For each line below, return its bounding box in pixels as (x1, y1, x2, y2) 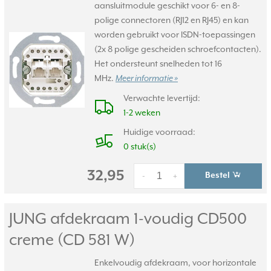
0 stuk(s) (123, 142, 156, 151)
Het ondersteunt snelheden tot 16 (94, 59, 222, 68)
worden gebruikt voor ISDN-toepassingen (94, 30, 255, 39)
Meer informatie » (116, 74, 178, 83)
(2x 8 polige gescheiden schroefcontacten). (94, 44, 261, 54)
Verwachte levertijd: (123, 93, 200, 103)
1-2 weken (123, 108, 160, 117)
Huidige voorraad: (123, 127, 195, 137)
